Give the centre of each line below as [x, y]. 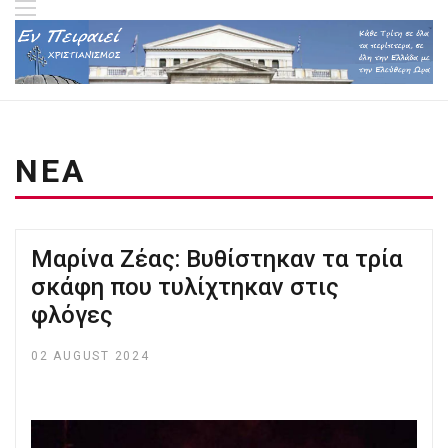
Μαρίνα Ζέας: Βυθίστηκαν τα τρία [217, 258]
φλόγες [72, 314]
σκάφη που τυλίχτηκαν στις [185, 286]
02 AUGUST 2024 [90, 355]
